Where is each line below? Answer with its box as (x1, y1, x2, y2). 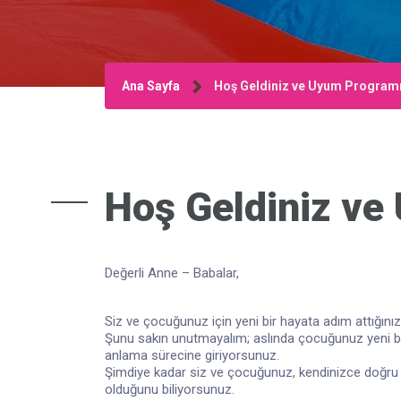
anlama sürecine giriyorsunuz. (105, 346, 279, 363)
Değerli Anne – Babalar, (105, 264, 239, 281)
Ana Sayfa (122, 78, 181, 93)
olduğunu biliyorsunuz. (105, 380, 235, 397)
